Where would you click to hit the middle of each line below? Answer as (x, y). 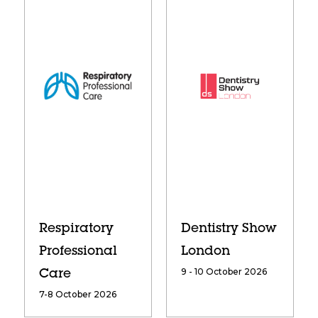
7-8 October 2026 (77, 295)
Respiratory (76, 230)
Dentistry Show (228, 230)
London (205, 252)
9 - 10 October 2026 (224, 272)
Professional (78, 252)
